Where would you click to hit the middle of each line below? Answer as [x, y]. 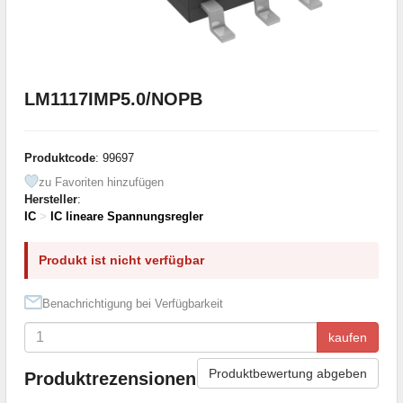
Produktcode [60, 157]
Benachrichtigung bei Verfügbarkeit [133, 303]
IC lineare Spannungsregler [127, 216]
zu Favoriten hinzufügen [101, 182]
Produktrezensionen [110, 379]
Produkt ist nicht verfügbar [121, 260]
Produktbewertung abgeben [288, 373]
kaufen [348, 337]
